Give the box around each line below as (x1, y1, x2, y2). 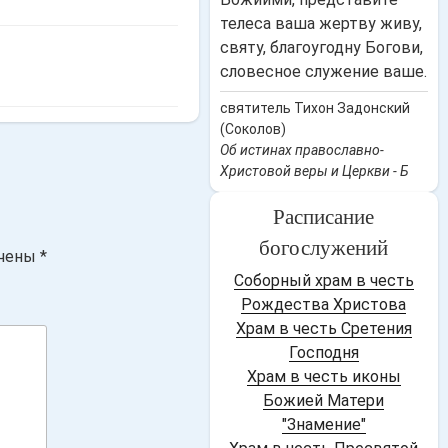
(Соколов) (219, 121, 286, 137)
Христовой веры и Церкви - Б (219, 163, 409, 179)
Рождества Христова (241, 295, 407, 314)
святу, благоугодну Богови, (219, 38, 423, 57)
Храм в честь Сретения (235, 319, 412, 338)
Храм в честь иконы (246, 367, 401, 386)
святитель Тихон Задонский (219, 100, 410, 116)
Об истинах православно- (219, 142, 384, 158)
